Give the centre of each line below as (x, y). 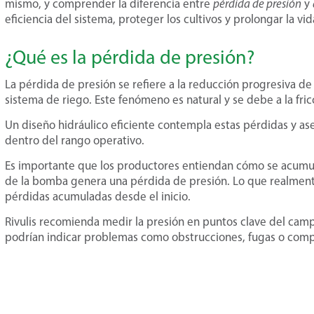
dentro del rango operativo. (75, 140)
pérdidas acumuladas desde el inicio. (98, 196)
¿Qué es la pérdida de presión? (130, 57)
